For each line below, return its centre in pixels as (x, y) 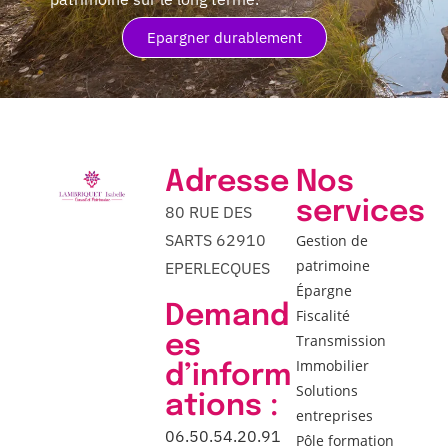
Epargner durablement (224, 37)
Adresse (226, 182)
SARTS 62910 (215, 239)
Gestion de (332, 240)
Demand (226, 316)
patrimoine (333, 265)
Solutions (327, 390)
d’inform (228, 376)
